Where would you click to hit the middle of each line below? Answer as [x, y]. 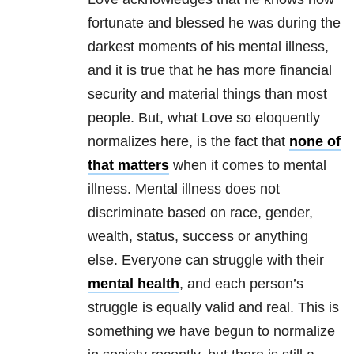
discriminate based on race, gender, [200, 213]
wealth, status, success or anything [198, 237]
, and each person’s [241, 284]
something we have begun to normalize [211, 331]
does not [250, 189]
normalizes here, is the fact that [188, 142]
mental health [134, 284]
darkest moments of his [163, 47]
